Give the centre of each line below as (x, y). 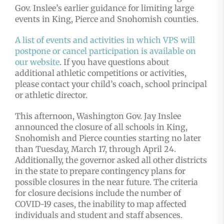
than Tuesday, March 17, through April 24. (95, 149)
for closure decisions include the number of (98, 193)
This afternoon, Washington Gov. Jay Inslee (98, 116)
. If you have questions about (114, 62)
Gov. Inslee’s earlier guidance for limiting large (104, 8)
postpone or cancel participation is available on (105, 51)
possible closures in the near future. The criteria (106, 182)
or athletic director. (51, 95)
